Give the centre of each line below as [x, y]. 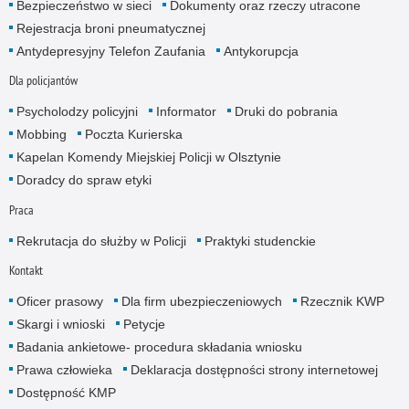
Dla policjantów [43, 81]
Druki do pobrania [286, 112]
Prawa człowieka [64, 369]
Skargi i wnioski [60, 324]
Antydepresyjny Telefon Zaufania [110, 52]
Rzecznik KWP [342, 301]
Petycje [144, 324]
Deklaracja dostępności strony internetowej [254, 369]
